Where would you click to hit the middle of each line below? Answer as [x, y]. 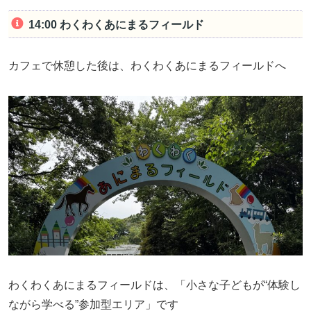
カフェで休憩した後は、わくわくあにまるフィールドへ [147, 66]
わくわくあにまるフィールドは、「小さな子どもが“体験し [154, 285]
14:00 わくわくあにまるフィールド [116, 24]
